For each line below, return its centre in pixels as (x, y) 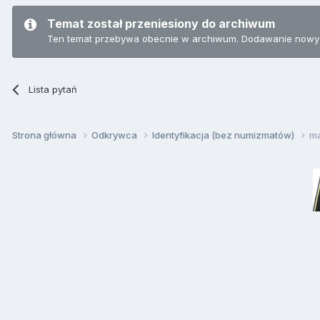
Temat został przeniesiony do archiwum (161, 23)
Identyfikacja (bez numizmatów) (224, 135)
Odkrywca (115, 135)
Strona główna (45, 135)
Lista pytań (53, 89)
